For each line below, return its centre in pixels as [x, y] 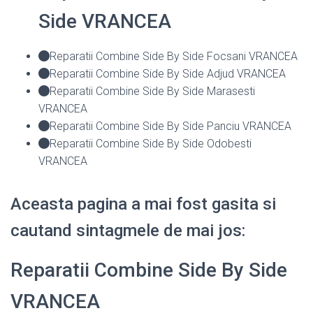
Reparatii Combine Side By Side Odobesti [151, 143]
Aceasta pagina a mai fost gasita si [143, 204]
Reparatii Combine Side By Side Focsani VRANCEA [174, 56]
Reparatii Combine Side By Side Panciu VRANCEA [170, 126]
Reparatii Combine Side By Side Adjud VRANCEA [168, 73]
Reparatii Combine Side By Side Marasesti [152, 91]
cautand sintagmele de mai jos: [128, 230]
